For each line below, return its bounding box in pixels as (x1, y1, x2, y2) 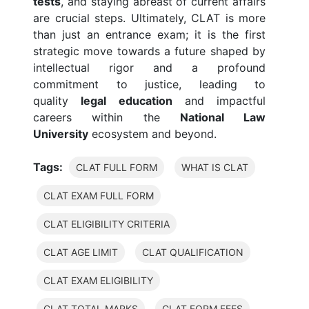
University (33, 127, 88, 141)
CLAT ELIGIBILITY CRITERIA (43, 218, 170, 230)
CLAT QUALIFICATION (142, 246, 243, 259)
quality (33, 94, 81, 108)
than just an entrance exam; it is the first (33, 28, 266, 42)
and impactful (172, 94, 266, 108)
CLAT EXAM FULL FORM (43, 190, 154, 202)
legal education (81, 94, 172, 108)
